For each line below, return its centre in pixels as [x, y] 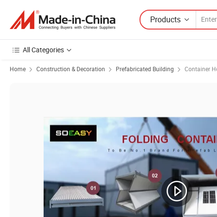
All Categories [43, 50]
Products [165, 19]
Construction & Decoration [71, 69]
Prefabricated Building [145, 69]
